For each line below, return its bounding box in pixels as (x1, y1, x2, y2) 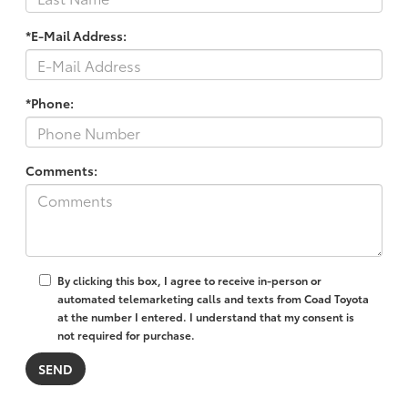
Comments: (25, 161, 97, 180)
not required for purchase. (57, 327, 195, 343)
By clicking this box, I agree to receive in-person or (57, 272, 321, 289)
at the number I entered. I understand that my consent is (57, 309, 354, 325)
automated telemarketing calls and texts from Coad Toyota (57, 291, 369, 307)
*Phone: (25, 94, 74, 113)
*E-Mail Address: (25, 26, 127, 46)
